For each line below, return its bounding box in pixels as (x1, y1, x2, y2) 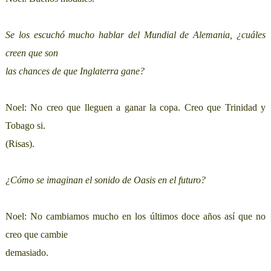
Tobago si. (5, 120, 45, 131)
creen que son (5, 48, 58, 59)
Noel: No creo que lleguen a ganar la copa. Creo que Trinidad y (5, 102, 266, 113)
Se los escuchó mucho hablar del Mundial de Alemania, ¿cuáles (5, 30, 266, 41)
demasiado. (5, 247, 48, 258)
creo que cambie (5, 229, 68, 240)
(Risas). (5, 139, 34, 149)
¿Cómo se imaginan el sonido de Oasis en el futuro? (5, 175, 206, 186)
